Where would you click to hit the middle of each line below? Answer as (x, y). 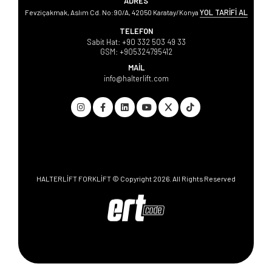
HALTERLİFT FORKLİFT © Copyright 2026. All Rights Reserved (136, 178)
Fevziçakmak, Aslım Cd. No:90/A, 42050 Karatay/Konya (112, 12)
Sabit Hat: (104, 42)
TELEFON (136, 31)
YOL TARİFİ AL (223, 12)
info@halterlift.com (136, 78)
